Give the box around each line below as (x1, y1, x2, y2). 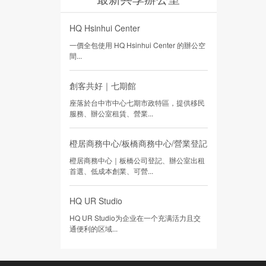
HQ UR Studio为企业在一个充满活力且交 (69, 213, 201, 223)
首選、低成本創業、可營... (69, 166, 153, 176)
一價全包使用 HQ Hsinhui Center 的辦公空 (69, 40, 205, 50)
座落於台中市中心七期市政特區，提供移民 (69, 97, 205, 108)
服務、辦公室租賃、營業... (69, 108, 153, 119)
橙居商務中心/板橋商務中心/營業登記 (69, 137, 207, 150)
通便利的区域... (69, 223, 118, 234)
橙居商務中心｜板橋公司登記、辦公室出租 (69, 155, 205, 166)
